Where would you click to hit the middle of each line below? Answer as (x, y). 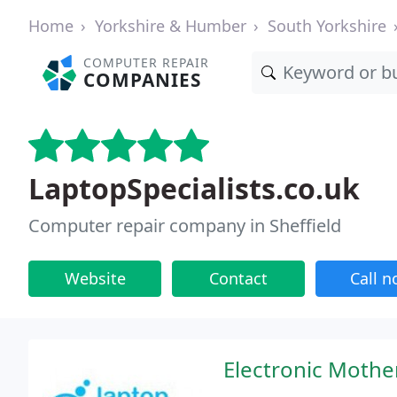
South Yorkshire (327, 26)
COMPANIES (143, 80)
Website (95, 278)
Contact (238, 278)
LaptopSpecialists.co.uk (194, 188)
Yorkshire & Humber (171, 26)
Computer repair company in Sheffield (185, 226)
